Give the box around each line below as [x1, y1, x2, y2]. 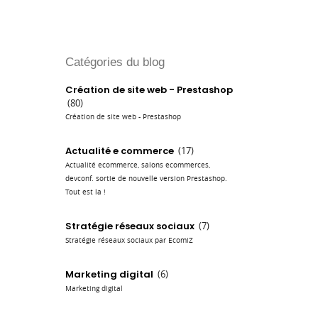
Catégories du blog [65, 55, 165, 69]
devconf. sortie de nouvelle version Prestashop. [65, 173, 227, 183]
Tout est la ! [65, 187, 106, 197]
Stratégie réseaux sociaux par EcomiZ [65, 235, 193, 245]
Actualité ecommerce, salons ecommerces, [65, 160, 210, 170]
